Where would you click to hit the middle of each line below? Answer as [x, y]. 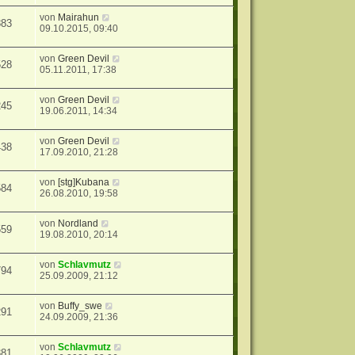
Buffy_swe [80, 306]
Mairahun [79, 18]
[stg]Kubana [84, 183]
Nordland [78, 224]
